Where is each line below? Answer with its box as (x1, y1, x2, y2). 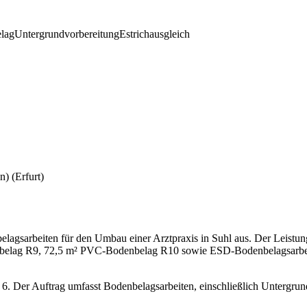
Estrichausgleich (119, 28, 190, 40)
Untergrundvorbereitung (14, 28, 119, 40)
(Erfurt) (12, 171, 44, 183)
